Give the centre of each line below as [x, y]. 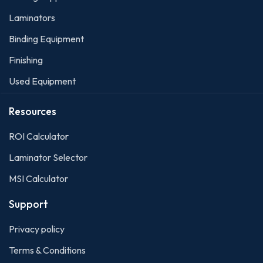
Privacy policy [37, 229]
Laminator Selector [48, 157]
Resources [33, 111]
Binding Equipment [46, 38]
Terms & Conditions [47, 250]
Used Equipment [42, 81]
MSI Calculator [38, 178]
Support [28, 204]
